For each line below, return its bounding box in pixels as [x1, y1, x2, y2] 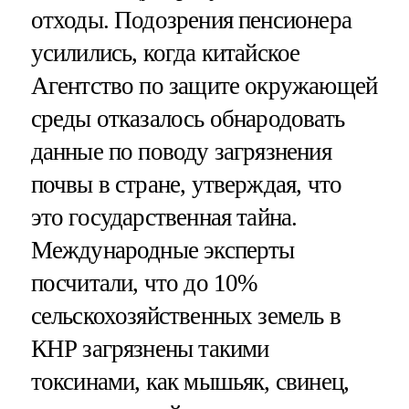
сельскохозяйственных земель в [30, 302, 341, 330]
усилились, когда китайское [30, 39, 300, 68]
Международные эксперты [30, 236, 295, 265]
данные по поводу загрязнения [30, 138, 331, 166]
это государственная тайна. [30, 204, 298, 232]
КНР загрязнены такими [30, 335, 269, 363]
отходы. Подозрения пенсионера [30, 6, 351, 35]
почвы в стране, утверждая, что [30, 171, 342, 199]
